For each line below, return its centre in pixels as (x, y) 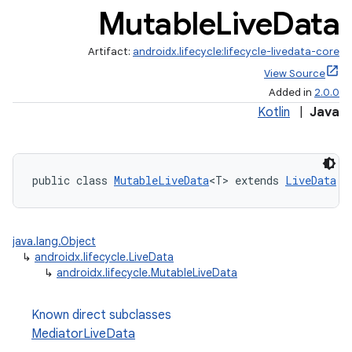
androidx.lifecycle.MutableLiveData (147, 273)
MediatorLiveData (83, 334)
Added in (291, 92)
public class (73, 180)
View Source (295, 73)
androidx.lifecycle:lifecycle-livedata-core (236, 51)
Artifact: (110, 51)
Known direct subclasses (101, 315)
